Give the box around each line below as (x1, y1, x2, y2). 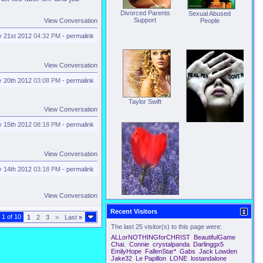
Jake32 (111, 255, 132, 262)
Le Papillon (136, 255, 166, 262)
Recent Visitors (110, 208, 157, 215)
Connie (129, 241, 149, 248)
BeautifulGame (194, 234, 235, 241)
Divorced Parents (120, 9, 170, 16)
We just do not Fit (120, 204, 170, 211)
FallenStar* (145, 248, 176, 255)
